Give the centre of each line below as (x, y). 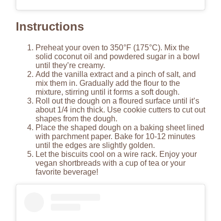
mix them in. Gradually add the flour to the (108, 83)
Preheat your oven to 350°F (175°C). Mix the (112, 47)
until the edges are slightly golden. (95, 145)
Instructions (50, 26)
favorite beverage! (67, 172)
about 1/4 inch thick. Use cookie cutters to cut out (120, 110)
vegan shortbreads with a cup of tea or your (110, 163)
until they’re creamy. (70, 65)
